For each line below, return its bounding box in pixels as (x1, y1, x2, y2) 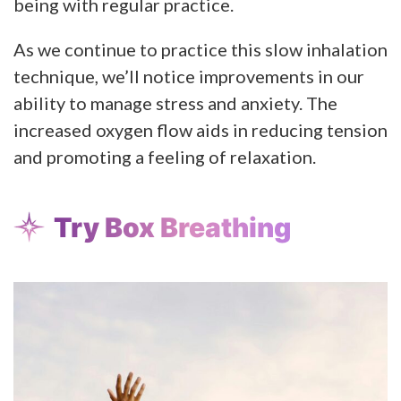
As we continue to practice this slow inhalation (13, 38, 388, 60)
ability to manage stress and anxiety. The (13, 91, 337, 114)
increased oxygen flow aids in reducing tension (13, 118, 388, 141)
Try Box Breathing (54, 210, 291, 243)
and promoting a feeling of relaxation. (13, 145, 316, 167)
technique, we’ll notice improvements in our (13, 64, 364, 87)
